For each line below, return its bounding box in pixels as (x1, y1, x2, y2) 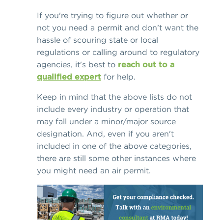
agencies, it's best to (37, 59, 118, 70)
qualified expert (37, 72, 101, 82)
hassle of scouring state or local (37, 35, 158, 45)
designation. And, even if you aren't (37, 129, 174, 139)
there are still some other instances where (37, 153, 196, 164)
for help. (101, 72, 136, 82)
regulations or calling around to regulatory (37, 47, 199, 57)
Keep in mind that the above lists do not (37, 92, 192, 102)
